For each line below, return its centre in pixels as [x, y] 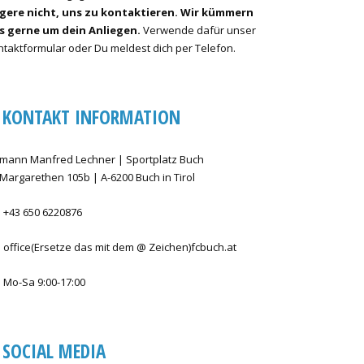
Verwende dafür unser [198, 30]
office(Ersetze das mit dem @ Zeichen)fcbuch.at [120, 247]
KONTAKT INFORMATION [91, 117]
